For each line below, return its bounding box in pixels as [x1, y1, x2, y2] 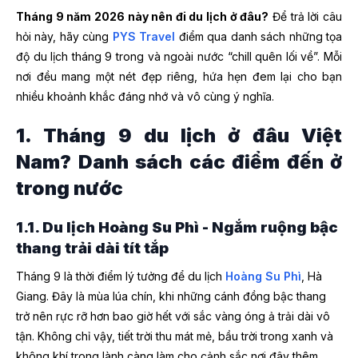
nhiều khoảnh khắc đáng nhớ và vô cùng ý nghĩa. [16, 89, 274, 103]
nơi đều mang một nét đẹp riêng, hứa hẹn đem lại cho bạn [16, 70, 342, 83]
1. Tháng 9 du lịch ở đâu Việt [16, 124, 342, 148]
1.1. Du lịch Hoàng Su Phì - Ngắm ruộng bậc [16, 218, 338, 237]
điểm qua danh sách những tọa [175, 30, 343, 43]
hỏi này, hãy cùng [16, 30, 113, 43]
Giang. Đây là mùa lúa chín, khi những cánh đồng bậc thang [16, 288, 326, 303]
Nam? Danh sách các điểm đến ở [16, 150, 342, 174]
